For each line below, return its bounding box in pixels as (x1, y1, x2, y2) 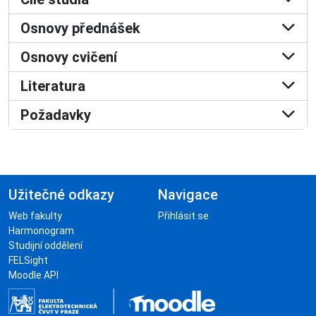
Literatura (20, 78, 85, 95)
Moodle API (8, 269, 59, 281)
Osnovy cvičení (20, 49, 117, 66)
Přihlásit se (158, 210, 209, 221)
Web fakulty (8, 210, 62, 221)
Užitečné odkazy (8, 186, 114, 203)
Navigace (158, 186, 218, 203)
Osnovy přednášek (20, 20, 140, 37)
